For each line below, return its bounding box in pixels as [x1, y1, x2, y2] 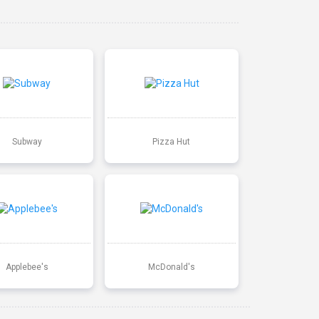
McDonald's [147, 261, 195, 272]
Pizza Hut [152, 136, 191, 147]
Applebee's [5, 261, 48, 272]
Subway [11, 136, 42, 147]
